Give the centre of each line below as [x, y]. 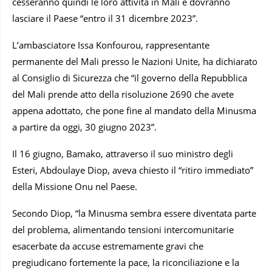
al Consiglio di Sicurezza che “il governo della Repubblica [130, 77]
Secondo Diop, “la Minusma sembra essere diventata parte [134, 213]
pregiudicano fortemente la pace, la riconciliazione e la [126, 262]
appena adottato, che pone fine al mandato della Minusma [134, 110]
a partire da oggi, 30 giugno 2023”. [84, 127]
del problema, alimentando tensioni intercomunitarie [123, 229]
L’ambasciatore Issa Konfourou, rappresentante [111, 45]
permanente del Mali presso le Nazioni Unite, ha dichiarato [135, 61]
